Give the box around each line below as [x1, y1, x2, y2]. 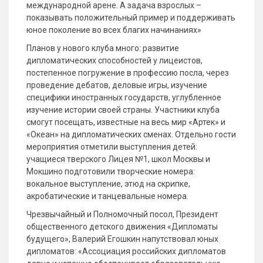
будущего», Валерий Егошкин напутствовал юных [26, 234, 218, 244]
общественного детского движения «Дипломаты [26, 222, 218, 231]
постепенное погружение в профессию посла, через [26, 68, 229, 77]
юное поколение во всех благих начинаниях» [26, 25, 201, 35]
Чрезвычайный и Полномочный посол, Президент [26, 210, 218, 219]
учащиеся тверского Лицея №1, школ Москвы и [26, 154, 210, 164]
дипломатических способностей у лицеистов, [26, 56, 203, 65]
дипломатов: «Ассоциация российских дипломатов [26, 247, 226, 256]
